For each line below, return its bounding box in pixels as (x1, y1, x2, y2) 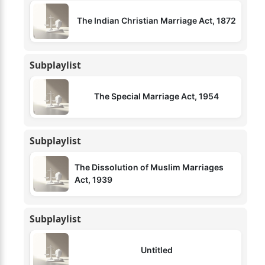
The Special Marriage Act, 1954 (94, 91, 219, 101)
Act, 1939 (75, 174, 112, 185)
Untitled (140, 245, 173, 256)
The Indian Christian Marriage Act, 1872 (77, 15, 236, 25)
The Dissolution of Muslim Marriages (75, 161, 224, 172)
